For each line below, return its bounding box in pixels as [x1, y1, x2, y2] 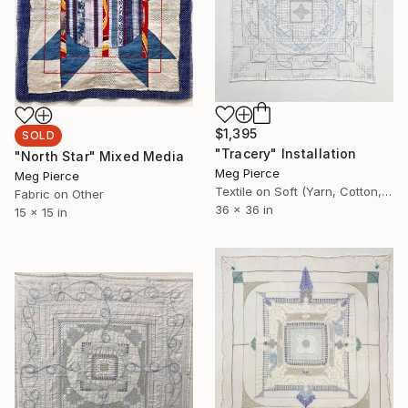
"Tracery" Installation [215, 145, 357, 161]
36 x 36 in [215, 201, 273, 217]
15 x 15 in [15, 205, 67, 220]
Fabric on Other [15, 187, 104, 202]
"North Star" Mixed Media [15, 148, 184, 165]
